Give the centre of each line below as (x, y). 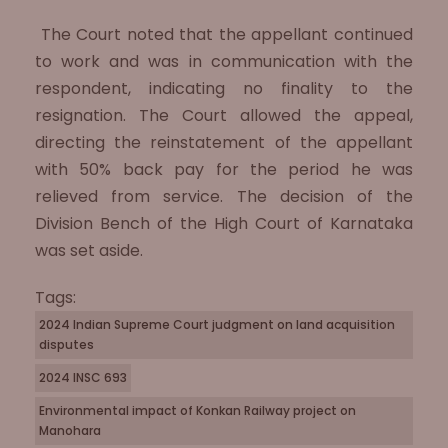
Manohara (70, 430)
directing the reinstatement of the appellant (224, 142)
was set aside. (89, 250)
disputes (66, 344)
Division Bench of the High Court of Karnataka (224, 223)
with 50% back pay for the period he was (224, 169)
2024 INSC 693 (83, 377)
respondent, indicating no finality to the (224, 88)
